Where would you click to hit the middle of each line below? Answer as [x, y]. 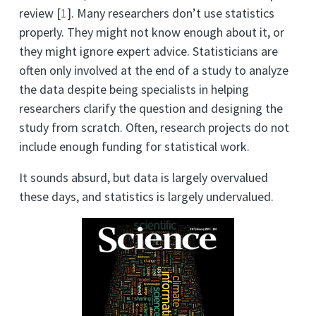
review [38, 13]
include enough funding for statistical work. [134, 147]
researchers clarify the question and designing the [151, 109]
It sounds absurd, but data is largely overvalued [144, 178]
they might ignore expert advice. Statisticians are [148, 51]
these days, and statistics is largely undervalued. [146, 197]
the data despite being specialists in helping [134, 90]
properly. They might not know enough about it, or [152, 32]
